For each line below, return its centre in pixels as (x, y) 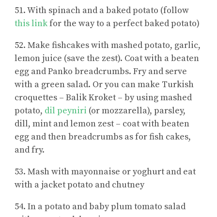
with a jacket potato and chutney (79, 185)
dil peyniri (66, 111)
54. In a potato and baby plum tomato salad (100, 207)
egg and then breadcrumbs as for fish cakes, (103, 137)
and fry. (30, 150)
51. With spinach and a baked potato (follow (102, 11)
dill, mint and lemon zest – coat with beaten (102, 124)
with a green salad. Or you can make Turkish (104, 85)
